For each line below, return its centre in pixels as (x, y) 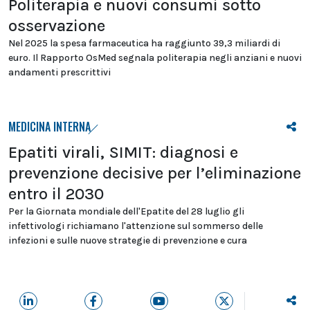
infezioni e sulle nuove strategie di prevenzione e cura (128, 241)
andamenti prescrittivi (60, 73)
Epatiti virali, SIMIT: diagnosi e (123, 153)
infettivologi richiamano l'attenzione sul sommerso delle (136, 226)
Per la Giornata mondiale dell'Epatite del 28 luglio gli (126, 212)
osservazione (57, 26)
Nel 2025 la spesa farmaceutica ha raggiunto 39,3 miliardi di (144, 44)
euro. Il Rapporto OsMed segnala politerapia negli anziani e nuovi (155, 58)
